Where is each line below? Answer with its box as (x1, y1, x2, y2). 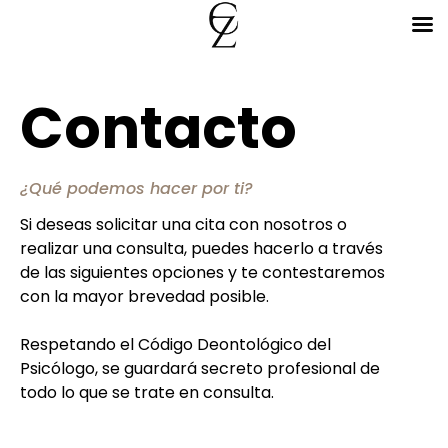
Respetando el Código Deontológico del (20, 333, 331, 356)
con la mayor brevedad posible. (20, 285, 269, 308)
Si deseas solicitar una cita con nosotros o (20, 213, 347, 236)
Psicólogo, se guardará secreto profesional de (20, 357, 380, 380)
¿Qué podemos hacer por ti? (20, 177, 253, 200)
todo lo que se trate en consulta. (20, 381, 274, 404)
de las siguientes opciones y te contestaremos (20, 261, 385, 284)
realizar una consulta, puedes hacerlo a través (20, 237, 383, 260)
